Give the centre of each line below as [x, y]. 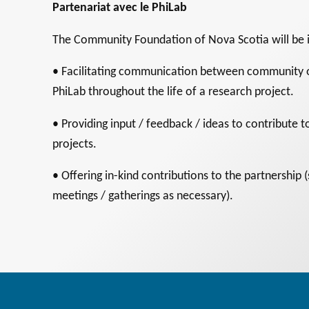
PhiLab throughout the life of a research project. [173, 92]
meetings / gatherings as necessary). [143, 197]
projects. [75, 144]
